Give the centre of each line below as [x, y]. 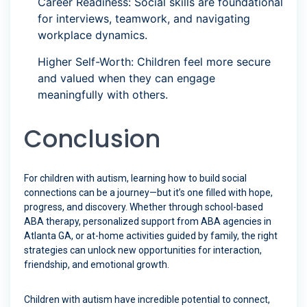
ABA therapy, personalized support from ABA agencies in [148, 222]
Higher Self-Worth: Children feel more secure [154, 62]
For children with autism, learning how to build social [135, 179]
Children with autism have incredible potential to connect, [147, 300]
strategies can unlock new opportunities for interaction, [143, 250]
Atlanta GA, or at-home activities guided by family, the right [151, 236]
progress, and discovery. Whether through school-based [144, 207]
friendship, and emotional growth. [97, 265]
